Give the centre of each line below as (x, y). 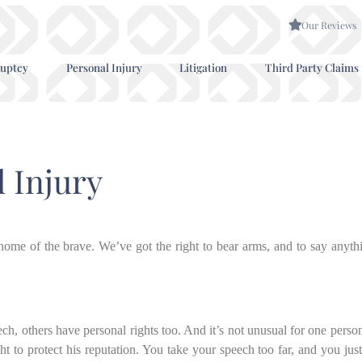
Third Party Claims (312, 67)
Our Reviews (328, 25)
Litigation (204, 67)
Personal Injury (104, 67)
